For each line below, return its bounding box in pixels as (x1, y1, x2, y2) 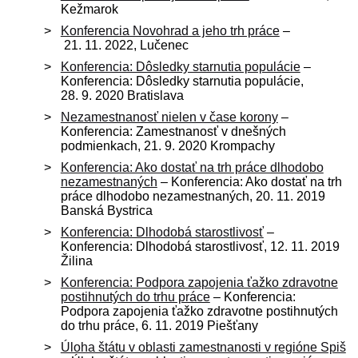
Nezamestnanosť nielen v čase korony (60, 109, 278, 124)
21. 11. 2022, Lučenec (60, 38, 189, 52)
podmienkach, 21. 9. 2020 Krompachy (60, 138, 275, 153)
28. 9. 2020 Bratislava (60, 88, 184, 102)
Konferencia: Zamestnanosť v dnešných (60, 124, 286, 138)
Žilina (60, 253, 93, 268)
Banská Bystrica (60, 203, 153, 217)
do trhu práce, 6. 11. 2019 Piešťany (60, 318, 258, 332)
